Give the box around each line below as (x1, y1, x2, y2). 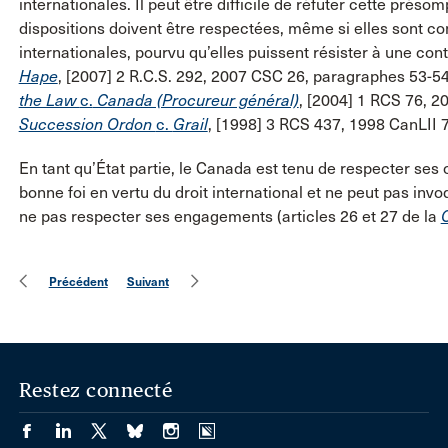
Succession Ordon (18, 114, 156, 134)
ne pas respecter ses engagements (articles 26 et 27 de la (18, 206, 441, 226)
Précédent (48, 273, 108, 289)
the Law (18, 90, 80, 110)
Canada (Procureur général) (92, 90, 299, 110)
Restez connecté (18, 377, 173, 402)
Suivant (126, 273, 169, 289)
